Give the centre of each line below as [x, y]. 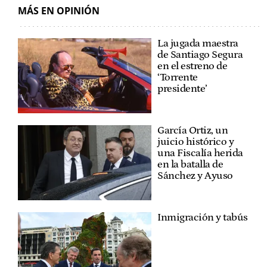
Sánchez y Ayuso [195, 176]
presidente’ [182, 89]
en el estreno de [192, 66]
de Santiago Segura [200, 55]
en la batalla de [190, 164]
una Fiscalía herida [200, 153]
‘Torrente [178, 77]
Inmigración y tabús [203, 217]
